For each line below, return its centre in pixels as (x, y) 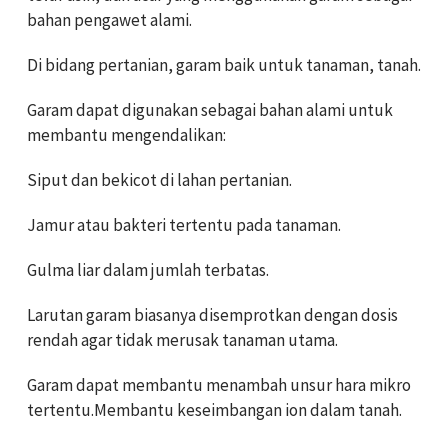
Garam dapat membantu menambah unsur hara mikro (219, 385)
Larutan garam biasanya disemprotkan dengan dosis (212, 315)
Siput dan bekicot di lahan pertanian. (159, 180)
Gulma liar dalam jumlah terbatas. (148, 270)
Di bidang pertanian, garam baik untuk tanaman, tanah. (224, 65)
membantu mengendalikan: (126, 135)
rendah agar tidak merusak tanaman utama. (182, 340)
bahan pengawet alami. (109, 20)
